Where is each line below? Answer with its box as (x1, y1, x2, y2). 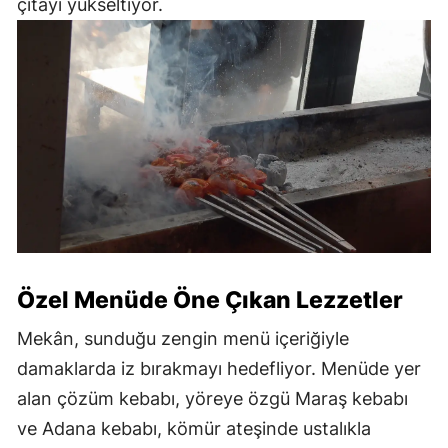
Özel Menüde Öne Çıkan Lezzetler (17, 286, 403, 315)
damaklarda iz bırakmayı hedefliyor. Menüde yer (17, 358, 421, 380)
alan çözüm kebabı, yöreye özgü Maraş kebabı (17, 388, 408, 410)
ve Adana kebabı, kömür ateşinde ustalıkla (17, 418, 371, 440)
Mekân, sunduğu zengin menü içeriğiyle (17, 328, 349, 350)
